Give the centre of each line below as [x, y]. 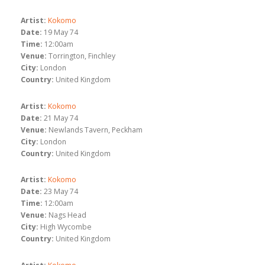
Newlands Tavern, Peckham [96, 130]
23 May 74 [61, 192]
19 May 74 [61, 33]
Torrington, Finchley [82, 56]
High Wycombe [66, 227]
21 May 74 [61, 118]
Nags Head [67, 215]
